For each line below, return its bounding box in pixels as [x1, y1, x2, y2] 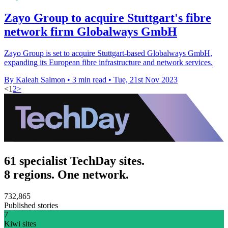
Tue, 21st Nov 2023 [113, 75, 178, 84]
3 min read [72, 75, 106, 84]
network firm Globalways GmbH [4, 24, 177, 38]
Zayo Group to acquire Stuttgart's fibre [4, 11, 211, 24]
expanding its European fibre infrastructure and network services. [4, 58, 213, 67]
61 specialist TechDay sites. [4, 154, 145, 167]
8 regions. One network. [4, 167, 129, 181]
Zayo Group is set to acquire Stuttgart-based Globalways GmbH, [4, 48, 212, 58]
